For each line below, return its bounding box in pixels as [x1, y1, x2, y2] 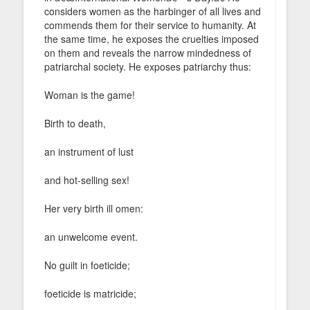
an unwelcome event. [44, 229, 138, 244]
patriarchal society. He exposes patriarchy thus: [44, 59, 251, 73]
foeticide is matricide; [44, 286, 136, 300]
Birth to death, [44, 116, 106, 130]
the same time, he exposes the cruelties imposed [44, 31, 259, 46]
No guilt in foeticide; [44, 257, 130, 272]
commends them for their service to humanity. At [44, 17, 256, 32]
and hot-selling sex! [44, 172, 129, 187]
